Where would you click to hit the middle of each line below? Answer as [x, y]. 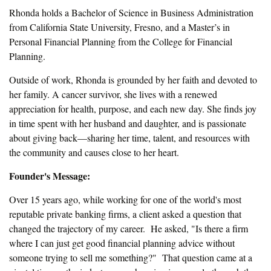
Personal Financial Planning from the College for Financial [121, 41]
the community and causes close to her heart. [94, 152]
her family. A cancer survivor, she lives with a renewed [113, 94]
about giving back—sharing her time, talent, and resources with [129, 138]
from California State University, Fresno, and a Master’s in [119, 27]
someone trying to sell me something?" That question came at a [131, 257]
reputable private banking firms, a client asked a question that [125, 214]
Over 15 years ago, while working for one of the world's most [125, 199]
